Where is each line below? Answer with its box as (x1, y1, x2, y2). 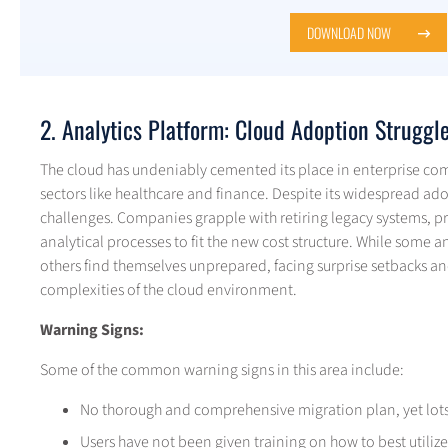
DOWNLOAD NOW (306, 21, 394, 43)
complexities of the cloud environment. (40, 278, 297, 301)
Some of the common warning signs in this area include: (40, 358, 404, 381)
